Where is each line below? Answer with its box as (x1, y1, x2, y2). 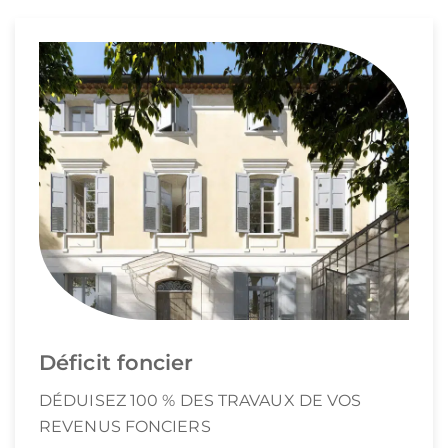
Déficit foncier (39, 349, 194, 375)
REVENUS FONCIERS (39, 417, 211, 437)
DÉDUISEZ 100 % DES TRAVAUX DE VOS (39, 391, 362, 411)
